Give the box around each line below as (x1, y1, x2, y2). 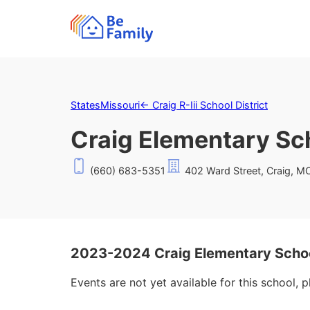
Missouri (100, 99, 140, 111)
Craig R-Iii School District (152, 99, 268, 111)
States (71, 99, 100, 111)
